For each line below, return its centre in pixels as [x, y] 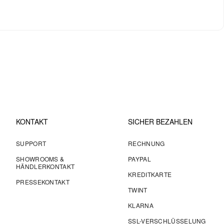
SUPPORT [31, 143]
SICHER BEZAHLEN [160, 121]
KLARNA [141, 205]
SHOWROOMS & [40, 159]
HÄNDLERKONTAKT [45, 166]
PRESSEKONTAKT [43, 182]
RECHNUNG [146, 143]
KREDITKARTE [150, 174]
